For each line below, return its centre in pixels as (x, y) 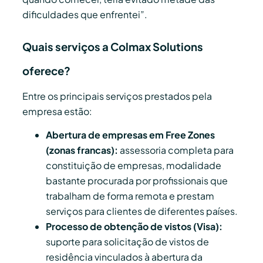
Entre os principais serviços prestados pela (117, 96)
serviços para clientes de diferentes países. (142, 211)
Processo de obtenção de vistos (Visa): (134, 227)
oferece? (46, 70)
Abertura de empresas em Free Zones (130, 135)
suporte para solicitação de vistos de (127, 242)
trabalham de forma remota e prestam (130, 196)
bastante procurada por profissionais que (137, 181)
